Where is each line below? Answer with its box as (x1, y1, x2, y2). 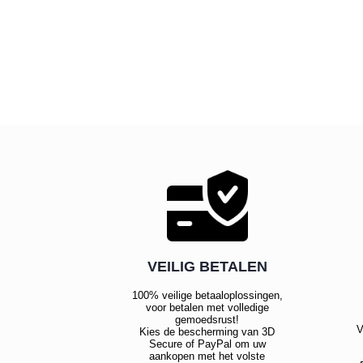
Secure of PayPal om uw (148, 338, 266, 351)
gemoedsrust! (175, 314, 240, 327)
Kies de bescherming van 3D (139, 326, 275, 339)
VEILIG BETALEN (147, 258, 267, 275)
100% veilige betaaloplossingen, (131, 289, 283, 302)
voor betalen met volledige (145, 301, 269, 314)
